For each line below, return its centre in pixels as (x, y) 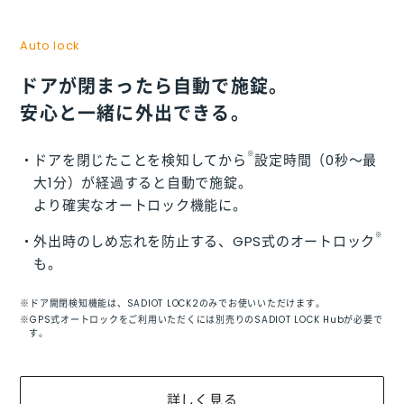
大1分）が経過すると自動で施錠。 (143, 183)
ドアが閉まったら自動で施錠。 (154, 87)
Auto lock (50, 46)
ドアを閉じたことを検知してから (140, 161)
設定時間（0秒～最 (316, 161)
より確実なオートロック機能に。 (140, 206)
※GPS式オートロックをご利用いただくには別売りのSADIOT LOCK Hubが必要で (202, 320)
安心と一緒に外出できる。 (135, 114)
